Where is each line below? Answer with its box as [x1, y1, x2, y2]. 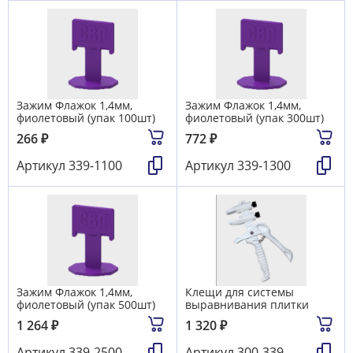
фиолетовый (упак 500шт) [17, 297, 155, 313]
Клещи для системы [185, 284, 294, 300]
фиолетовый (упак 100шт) [17, 110, 155, 126]
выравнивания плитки [185, 297, 309, 313]
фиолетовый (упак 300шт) [185, 110, 324, 126]
